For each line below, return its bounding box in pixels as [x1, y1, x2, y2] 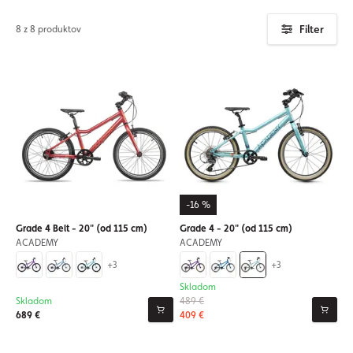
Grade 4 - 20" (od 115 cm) [180, 223, 292, 234]
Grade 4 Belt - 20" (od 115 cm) [16, 223, 147, 234]
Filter [299, 22, 324, 35]
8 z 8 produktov [16, 24, 81, 35]
